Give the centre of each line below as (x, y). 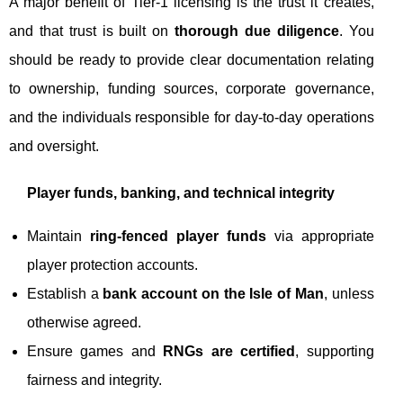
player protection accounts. (112, 264)
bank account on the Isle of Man (213, 293)
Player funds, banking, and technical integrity (181, 193)
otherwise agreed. (84, 322)
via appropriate (320, 236)
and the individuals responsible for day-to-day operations (192, 117)
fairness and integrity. (94, 380)
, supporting (335, 351)
